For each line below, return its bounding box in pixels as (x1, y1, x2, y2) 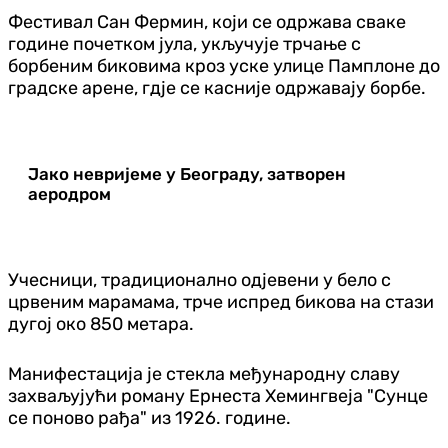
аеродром (28, 183, 111, 204)
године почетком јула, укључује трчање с (8, 32, 361, 55)
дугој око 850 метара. (8, 312, 194, 335)
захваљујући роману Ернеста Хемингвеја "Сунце (8, 384, 428, 407)
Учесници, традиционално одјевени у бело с (8, 268, 391, 291)
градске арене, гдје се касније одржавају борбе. (8, 76, 426, 99)
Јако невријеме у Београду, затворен (28, 163, 346, 184)
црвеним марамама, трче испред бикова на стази (8, 290, 434, 313)
